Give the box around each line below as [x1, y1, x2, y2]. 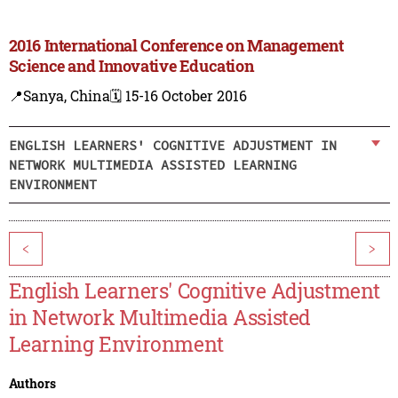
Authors [8, 375, 56, 393]
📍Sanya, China [8, 86, 110, 106]
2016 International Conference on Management [8, 35, 344, 57]
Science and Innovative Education [8, 55, 254, 77]
